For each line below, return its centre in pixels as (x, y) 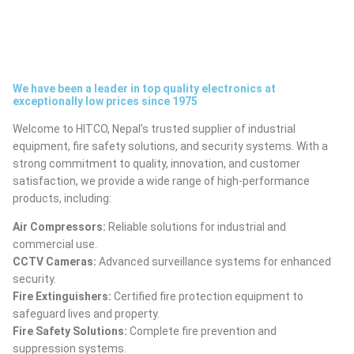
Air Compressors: (59, 227)
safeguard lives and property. (86, 314)
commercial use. (55, 244)
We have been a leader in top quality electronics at (144, 88)
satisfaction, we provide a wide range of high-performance (161, 181)
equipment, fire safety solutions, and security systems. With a (170, 146)
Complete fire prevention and (202, 331)
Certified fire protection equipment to (209, 296)
